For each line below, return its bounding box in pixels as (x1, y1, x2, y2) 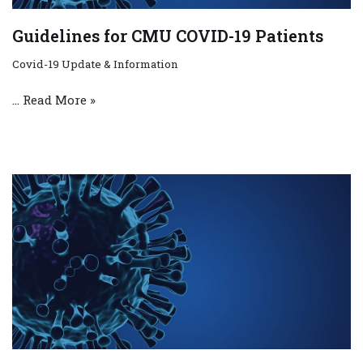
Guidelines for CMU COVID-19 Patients (12, 24, 323, 46)
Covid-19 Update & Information (12, 56, 178, 71)
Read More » (23, 91, 96, 108)
